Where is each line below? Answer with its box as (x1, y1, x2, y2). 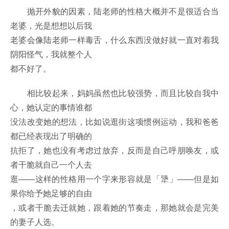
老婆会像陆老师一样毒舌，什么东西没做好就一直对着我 (10, 34, 219, 46)
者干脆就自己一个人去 (10, 158, 92, 171)
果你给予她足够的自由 (10, 187, 92, 199)
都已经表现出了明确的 (10, 130, 92, 142)
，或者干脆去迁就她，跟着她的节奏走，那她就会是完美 (10, 201, 219, 214)
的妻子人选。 (10, 216, 59, 228)
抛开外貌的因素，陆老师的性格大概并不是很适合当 (10, 5, 219, 17)
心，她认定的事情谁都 (10, 101, 92, 113)
